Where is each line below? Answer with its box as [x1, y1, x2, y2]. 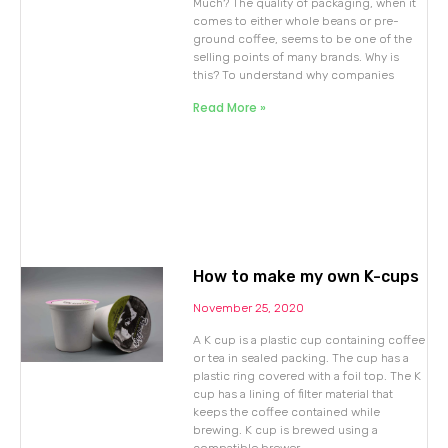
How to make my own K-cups [193, 267, 420, 287]
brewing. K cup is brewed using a [193, 423, 379, 438]
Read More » [193, 99, 267, 117]
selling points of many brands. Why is [193, 50, 400, 65]
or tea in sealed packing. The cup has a [193, 351, 410, 366]
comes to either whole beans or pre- [193, 14, 400, 29]
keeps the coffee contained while [193, 405, 381, 420]
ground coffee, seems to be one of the [193, 32, 413, 47]
